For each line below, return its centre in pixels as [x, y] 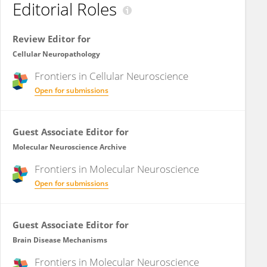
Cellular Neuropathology [56, 54]
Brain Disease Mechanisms [60, 240]
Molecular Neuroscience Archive [69, 147]
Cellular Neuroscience [139, 76]
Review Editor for [52, 39]
